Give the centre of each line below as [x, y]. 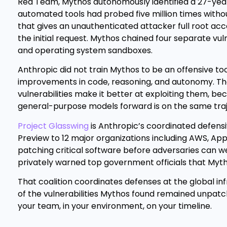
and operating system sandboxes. [85, 51]
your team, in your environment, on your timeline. [115, 206]
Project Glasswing [53, 126]
